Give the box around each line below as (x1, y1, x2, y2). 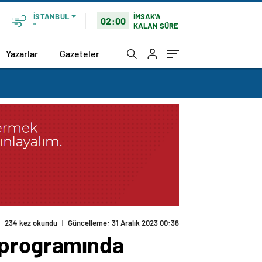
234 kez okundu (5, 218, 57, 228)
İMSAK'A (133, 11, 161, 21)
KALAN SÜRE (133, 20, 179, 30)
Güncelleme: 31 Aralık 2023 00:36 (68, 218, 179, 228)
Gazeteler (60, 47, 99, 59)
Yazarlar (6, 47, 38, 59)
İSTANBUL (33, 12, 69, 21)
